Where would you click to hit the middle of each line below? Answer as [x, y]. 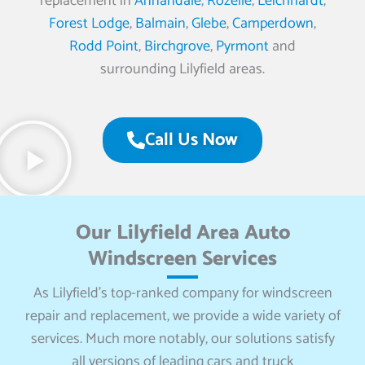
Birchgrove [177, 46]
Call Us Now [191, 140]
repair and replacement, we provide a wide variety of [182, 316]
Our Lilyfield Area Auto [182, 233]
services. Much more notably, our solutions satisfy [182, 339]
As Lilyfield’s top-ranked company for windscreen [182, 293]
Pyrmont [242, 46]
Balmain [161, 24]
